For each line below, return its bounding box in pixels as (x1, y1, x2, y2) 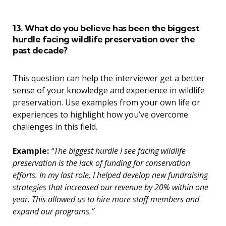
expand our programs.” (13, 206, 94, 217)
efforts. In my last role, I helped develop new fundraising (13, 169, 208, 181)
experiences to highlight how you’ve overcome (13, 109, 188, 121)
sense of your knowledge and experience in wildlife (13, 85, 205, 96)
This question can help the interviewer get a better (13, 73, 205, 84)
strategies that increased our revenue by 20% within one (13, 182, 208, 193)
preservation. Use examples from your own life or (13, 97, 200, 108)
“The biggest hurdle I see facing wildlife (49, 145, 186, 157)
